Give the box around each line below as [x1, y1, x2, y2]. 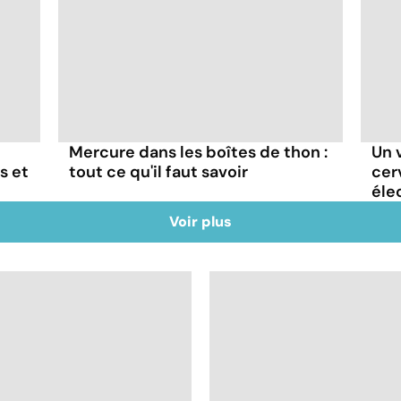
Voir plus [169, 211, 232, 231]
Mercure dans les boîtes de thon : [69, 141, 328, 163]
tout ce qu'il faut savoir [69, 160, 249, 183]
